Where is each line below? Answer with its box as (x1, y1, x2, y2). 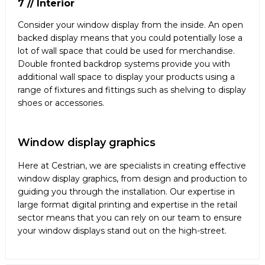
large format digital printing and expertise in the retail (18, 199, 237, 211)
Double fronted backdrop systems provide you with (18, 59, 230, 70)
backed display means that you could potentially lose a (18, 33, 243, 44)
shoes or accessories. (18, 98, 104, 109)
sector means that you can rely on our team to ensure (18, 212, 242, 224)
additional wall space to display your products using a (18, 72, 235, 83)
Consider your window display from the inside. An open (18, 20, 243, 31)
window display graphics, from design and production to (18, 173, 247, 185)
